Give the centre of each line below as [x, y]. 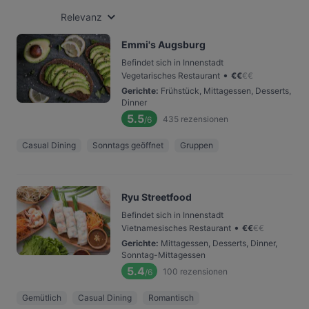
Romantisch [171, 298]
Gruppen [197, 145]
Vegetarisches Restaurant [171, 76]
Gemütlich [42, 298]
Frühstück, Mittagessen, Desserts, [226, 91]
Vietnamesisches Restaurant [176, 228]
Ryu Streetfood [157, 197]
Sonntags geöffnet [128, 145]
